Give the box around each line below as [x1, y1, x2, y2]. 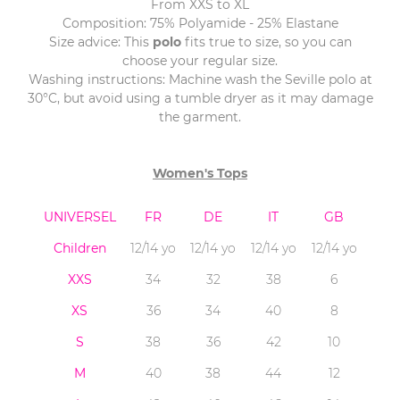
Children [53, 240, 106, 257]
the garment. [159, 109, 241, 126]
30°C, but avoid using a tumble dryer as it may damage [27, 90, 373, 107]
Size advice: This [48, 34, 153, 51]
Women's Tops [153, 165, 247, 182]
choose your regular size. [122, 53, 278, 70]
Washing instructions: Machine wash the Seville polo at [28, 71, 372, 88]
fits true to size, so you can [180, 34, 352, 51]
